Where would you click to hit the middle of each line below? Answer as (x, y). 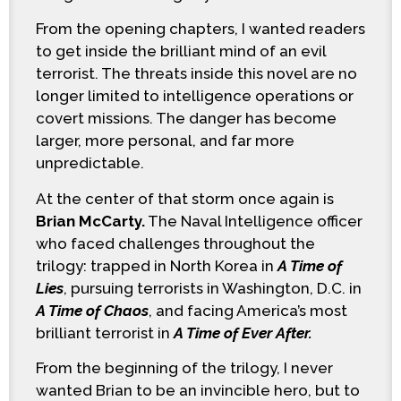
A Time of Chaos (92, 310)
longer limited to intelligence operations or (195, 96)
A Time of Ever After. (243, 333)
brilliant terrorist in (105, 333)
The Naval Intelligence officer (254, 221)
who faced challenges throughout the (175, 243)
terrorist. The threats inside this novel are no (196, 74)
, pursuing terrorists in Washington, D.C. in (213, 288)
